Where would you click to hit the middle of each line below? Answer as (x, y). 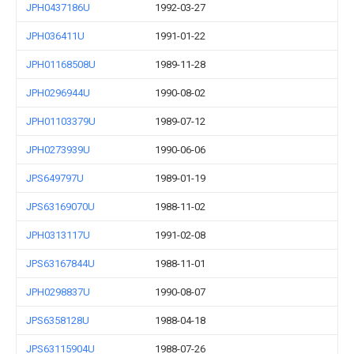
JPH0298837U (58, 292)
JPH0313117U (58, 235)
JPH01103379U (61, 121)
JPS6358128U (58, 320)
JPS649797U (55, 178)
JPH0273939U (58, 150)
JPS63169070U (60, 207)
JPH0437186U (58, 8)
